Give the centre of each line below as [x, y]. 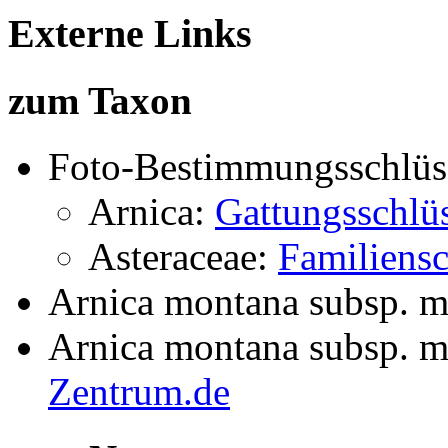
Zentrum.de [139, 392]
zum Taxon [100, 101]
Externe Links [130, 33]
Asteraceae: [183, 257]
